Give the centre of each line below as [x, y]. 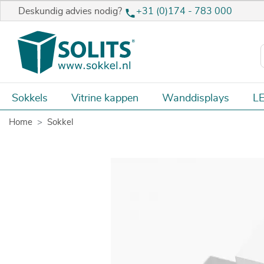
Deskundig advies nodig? [71, 11]
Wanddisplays [196, 98]
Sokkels [30, 98]
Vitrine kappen [105, 98]
